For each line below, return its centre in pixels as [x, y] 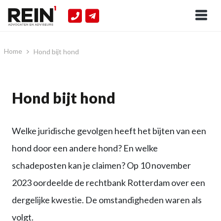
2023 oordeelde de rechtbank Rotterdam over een [109, 183]
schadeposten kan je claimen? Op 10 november [101, 165]
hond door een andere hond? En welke [85, 148]
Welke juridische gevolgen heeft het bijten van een [109, 131]
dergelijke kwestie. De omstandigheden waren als [107, 200]
